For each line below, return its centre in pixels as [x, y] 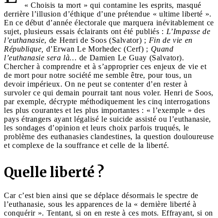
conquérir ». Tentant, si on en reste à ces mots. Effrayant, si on [109, 213]
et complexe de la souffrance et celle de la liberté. [88, 145]
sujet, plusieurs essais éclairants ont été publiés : [85, 31]
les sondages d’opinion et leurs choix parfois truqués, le [97, 127]
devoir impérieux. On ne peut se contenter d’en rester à [96, 84]
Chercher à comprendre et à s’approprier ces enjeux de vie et [105, 66]
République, [25, 49]
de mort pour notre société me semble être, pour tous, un [98, 75]
